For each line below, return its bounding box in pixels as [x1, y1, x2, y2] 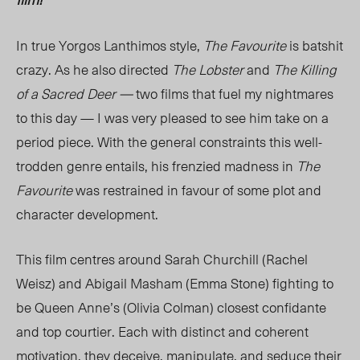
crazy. [16, 59, 55, 80]
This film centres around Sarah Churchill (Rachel [16, 248, 308, 270]
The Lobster [172, 59, 247, 80]
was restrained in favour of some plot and [76, 179, 321, 201]
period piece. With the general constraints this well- [16, 131, 322, 153]
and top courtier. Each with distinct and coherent [16, 321, 309, 342]
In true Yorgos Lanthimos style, [16, 35, 203, 56]
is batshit [286, 35, 343, 56]
